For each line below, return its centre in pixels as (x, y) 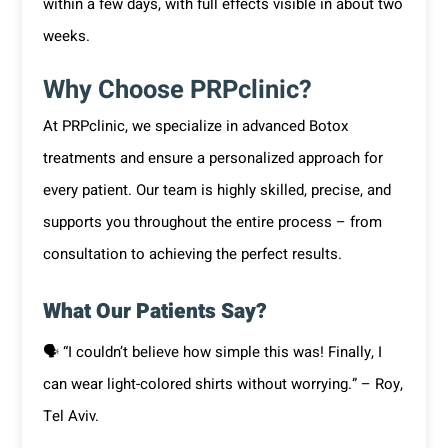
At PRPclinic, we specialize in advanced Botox (195, 126)
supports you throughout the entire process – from (212, 222)
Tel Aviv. (70, 415)
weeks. (66, 36)
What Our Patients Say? (154, 312)
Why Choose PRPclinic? (177, 89)
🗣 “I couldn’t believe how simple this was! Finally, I (212, 351)
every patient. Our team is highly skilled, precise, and (216, 190)
